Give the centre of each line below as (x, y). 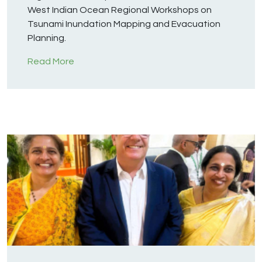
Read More (51, 62)
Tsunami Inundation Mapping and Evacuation (124, 24)
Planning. (47, 38)
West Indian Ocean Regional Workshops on (120, 10)
